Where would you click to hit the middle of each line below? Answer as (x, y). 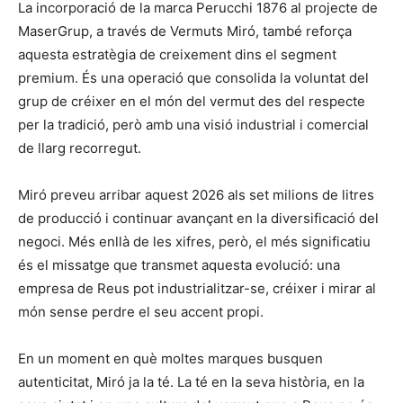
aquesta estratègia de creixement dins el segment (177, 55)
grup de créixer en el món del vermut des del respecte (192, 102)
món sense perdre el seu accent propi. (141, 312)
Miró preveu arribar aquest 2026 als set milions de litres (196, 195)
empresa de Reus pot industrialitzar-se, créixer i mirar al (197, 289)
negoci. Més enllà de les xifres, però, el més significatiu (194, 242)
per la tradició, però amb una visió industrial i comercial (193, 125)
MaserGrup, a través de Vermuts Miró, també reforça (185, 31)
